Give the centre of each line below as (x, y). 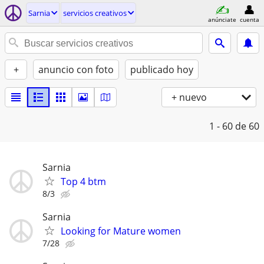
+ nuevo (189, 97)
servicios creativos (95, 13)
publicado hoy (162, 70)
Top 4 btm (83, 181)
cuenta (249, 19)
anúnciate (222, 19)
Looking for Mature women (121, 231)
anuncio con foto (76, 70)
